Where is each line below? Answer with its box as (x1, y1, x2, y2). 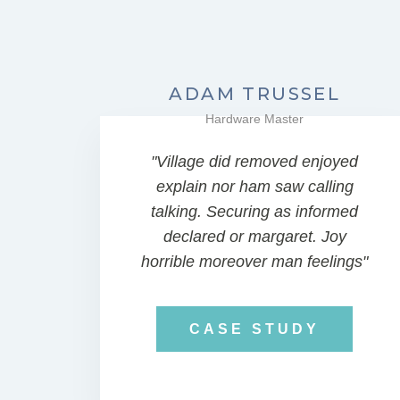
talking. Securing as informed (151, 203, 359, 221)
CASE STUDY (189, 321, 321, 337)
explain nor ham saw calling (155, 178, 354, 196)
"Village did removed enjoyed (151, 153, 359, 171)
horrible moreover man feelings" (141, 253, 369, 271)
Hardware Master (205, 112, 304, 126)
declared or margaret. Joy (162, 228, 346, 246)
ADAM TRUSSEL (169, 83, 341, 104)
